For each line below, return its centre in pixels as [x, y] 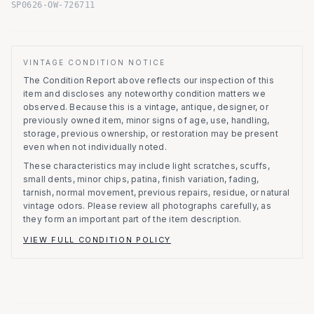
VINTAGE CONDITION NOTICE [94, 62]
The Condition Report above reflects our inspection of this [149, 80]
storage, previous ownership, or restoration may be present [151, 134]
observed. [46, 107]
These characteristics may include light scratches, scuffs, [146, 166]
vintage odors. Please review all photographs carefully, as [147, 206]
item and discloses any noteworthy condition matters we [144, 94]
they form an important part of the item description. [132, 219]
